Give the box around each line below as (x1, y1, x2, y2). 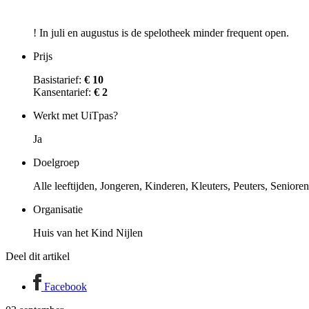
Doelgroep (33, 157, 79, 169)
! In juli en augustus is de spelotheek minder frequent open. (33, 27, 289, 39)
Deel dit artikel (6, 250, 70, 263)
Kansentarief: (33, 86, 94, 99)
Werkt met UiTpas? (33, 110, 118, 122)
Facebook (43, 280, 87, 292)
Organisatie (33, 203, 83, 216)
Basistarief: (33, 74, 84, 86)
